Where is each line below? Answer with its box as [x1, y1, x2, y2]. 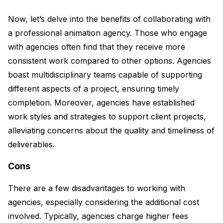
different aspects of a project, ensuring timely [8, 84, 179, 94]
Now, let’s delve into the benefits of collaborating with [8, 14, 211, 24]
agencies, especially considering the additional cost [8, 197, 199, 208]
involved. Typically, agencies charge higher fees [8, 211, 188, 222]
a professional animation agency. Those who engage [8, 28, 207, 38]
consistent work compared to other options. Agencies [8, 56, 211, 66]
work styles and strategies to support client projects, [8, 111, 206, 122]
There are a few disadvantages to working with [8, 183, 185, 194]
